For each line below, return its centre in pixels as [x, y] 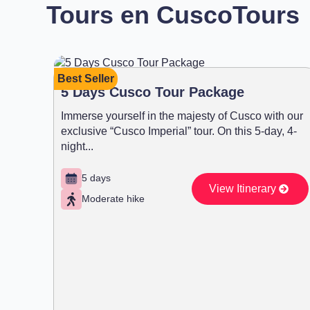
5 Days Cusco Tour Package [153, 92]
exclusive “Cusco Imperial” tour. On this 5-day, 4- [179, 131]
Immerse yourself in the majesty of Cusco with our [182, 116]
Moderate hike [113, 199]
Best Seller [86, 78]
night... [77, 146]
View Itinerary [242, 188]
